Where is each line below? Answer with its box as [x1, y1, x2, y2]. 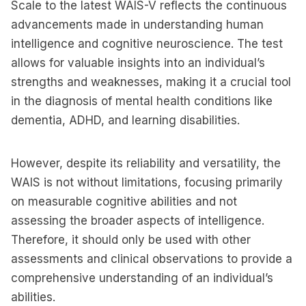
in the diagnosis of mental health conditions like [11, 94, 273, 108]
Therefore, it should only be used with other [11, 233, 251, 247]
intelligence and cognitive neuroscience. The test [11, 37, 283, 51]
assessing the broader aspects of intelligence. [11, 214, 264, 227]
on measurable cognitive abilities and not [11, 195, 237, 208]
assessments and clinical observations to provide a [11, 252, 292, 266]
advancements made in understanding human [11, 18, 264, 31]
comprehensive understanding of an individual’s [11, 271, 273, 285]
